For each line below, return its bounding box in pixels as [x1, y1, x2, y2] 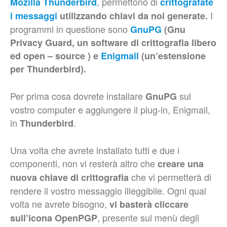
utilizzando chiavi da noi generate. [57, 9, 208, 22]
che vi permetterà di [129, 170, 211, 183]
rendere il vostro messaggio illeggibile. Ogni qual [10, 184, 206, 197]
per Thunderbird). [10, 62, 86, 75]
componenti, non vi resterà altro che [10, 157, 158, 170]
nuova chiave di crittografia [10, 171, 129, 184]
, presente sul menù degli [97, 211, 199, 224]
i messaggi [10, 9, 57, 22]
